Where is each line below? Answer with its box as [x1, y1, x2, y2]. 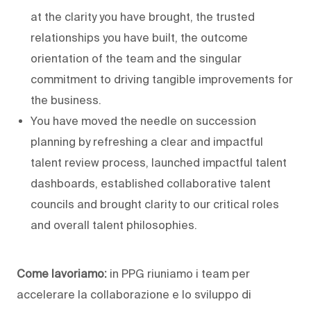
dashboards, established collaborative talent [31, 176, 271, 190]
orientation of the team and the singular [31, 51, 242, 65]
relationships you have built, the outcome [31, 31, 248, 44]
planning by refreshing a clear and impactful [31, 135, 263, 148]
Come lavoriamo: [17, 267, 110, 280]
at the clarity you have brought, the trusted [31, 10, 255, 23]
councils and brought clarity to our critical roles [31, 197, 279, 210]
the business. [31, 93, 101, 106]
